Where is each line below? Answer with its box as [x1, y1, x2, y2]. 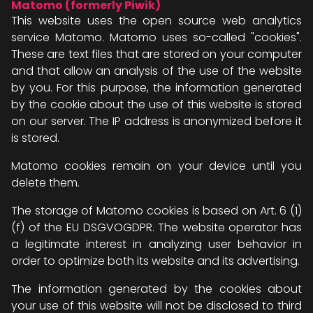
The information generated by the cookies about [11, 281, 302, 297]
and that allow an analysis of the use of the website [11, 63, 302, 79]
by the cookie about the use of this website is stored [11, 96, 302, 112]
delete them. [11, 175, 80, 191]
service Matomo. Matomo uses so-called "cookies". [11, 29, 302, 45]
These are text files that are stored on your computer [11, 46, 302, 62]
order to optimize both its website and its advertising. [11, 253, 300, 269]
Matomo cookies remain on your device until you [11, 158, 302, 174]
